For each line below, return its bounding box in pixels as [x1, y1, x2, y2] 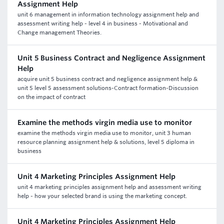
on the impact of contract [17, 93, 85, 100]
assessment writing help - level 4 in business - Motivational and [17, 20, 188, 27]
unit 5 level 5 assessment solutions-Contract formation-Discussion [17, 84, 198, 91]
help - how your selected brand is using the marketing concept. [17, 192, 187, 199]
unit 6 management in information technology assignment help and [17, 11, 199, 18]
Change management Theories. [17, 29, 101, 36]
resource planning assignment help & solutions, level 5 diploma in [17, 138, 194, 145]
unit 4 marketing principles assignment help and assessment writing [17, 183, 201, 190]
